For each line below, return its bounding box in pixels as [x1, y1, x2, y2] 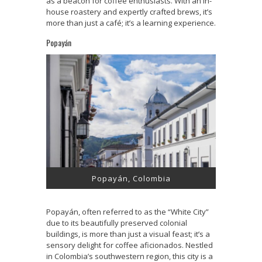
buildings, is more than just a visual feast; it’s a [46, 229, 210, 240]
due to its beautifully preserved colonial [46, 218, 187, 229]
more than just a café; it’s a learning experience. [46, 17, 216, 28]
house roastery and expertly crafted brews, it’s [46, 6, 212, 17]
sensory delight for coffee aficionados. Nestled [46, 240, 213, 251]
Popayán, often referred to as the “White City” [46, 206, 209, 218]
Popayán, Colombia [91, 173, 171, 184]
